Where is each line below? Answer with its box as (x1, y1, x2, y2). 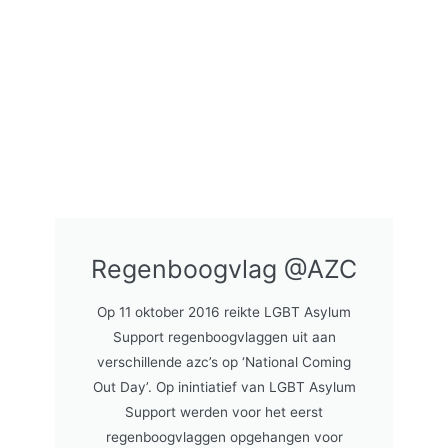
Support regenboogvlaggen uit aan (112, 329, 336, 345)
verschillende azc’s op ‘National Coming (97, 354, 351, 370)
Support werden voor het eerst (125, 404, 323, 420)
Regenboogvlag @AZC (91, 254, 357, 284)
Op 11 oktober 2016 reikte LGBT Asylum (97, 304, 351, 320)
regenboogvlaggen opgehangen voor (105, 429, 343, 445)
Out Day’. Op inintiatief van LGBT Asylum (92, 379, 356, 395)
